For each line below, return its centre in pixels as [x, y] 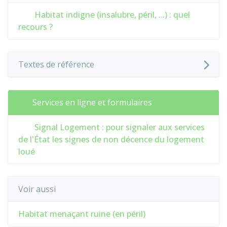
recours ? [35, 27]
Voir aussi [37, 189]
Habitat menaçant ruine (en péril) [82, 214]
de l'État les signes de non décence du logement [111, 139]
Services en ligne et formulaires [92, 102]
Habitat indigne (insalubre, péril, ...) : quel [111, 15]
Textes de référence [56, 64]
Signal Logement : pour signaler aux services [119, 127]
